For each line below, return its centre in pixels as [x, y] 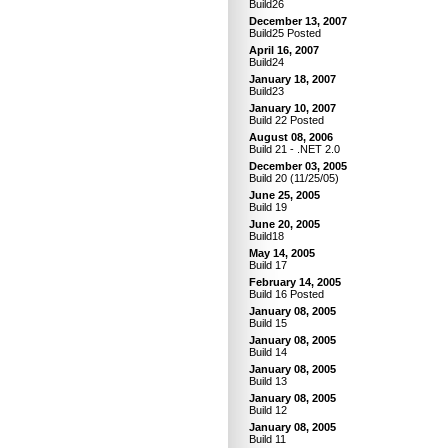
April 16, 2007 [284, 50]
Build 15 [268, 323]
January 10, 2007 [292, 108]
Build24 [266, 62]
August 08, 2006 [291, 137]
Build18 [266, 236]
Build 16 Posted [286, 294]
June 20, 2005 [284, 224]
